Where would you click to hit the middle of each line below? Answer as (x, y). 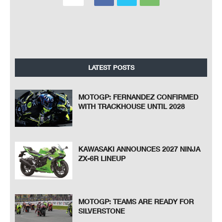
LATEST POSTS (111, 67)
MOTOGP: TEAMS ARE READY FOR (136, 201)
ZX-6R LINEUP (102, 159)
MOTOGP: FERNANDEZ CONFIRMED (139, 97)
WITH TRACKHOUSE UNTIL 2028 (132, 106)
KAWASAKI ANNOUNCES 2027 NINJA (139, 149)
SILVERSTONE (102, 211)
